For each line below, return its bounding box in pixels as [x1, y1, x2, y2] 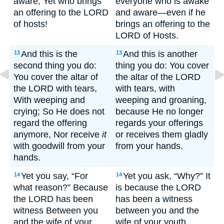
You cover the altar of [13, 72, 98, 82]
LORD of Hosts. [115, 30, 178, 40]
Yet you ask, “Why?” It [123, 171, 210, 181]
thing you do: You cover [115, 60, 209, 70]
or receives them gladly [115, 129, 208, 139]
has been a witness [115, 194, 192, 204]
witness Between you [13, 205, 98, 215]
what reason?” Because [13, 182, 108, 192]
